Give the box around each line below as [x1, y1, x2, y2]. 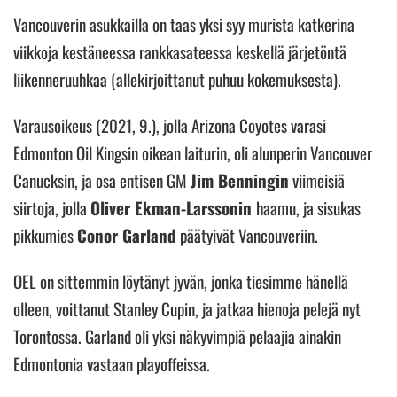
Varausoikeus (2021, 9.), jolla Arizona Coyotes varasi [13, 112, 326, 137]
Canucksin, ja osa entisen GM [13, 167, 191, 192]
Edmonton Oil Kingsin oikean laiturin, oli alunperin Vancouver [13, 139, 372, 165]
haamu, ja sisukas [256, 194, 361, 220]
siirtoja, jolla [13, 194, 90, 220]
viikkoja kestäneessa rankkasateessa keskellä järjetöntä [13, 38, 346, 64]
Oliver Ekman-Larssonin [90, 194, 256, 220]
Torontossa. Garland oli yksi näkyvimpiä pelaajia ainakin [13, 323, 341, 348]
